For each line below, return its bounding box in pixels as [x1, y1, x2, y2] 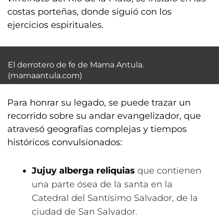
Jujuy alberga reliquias [32, 165, 135, 176]
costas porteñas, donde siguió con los [7, 6, 172, 17]
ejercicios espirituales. [7, 20, 104, 30]
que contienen [135, 165, 201, 176]
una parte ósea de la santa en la [32, 179, 173, 190]
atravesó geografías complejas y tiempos [7, 124, 187, 134]
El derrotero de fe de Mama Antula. [8, 60, 144, 69]
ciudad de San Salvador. [32, 206, 137, 217]
